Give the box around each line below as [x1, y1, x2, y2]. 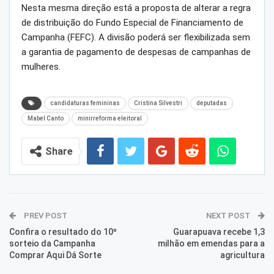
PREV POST [22, 211, 67, 221]
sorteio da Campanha [9, 239, 95, 249]
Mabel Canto [28, 115, 64, 122]
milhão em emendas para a [158, 239, 265, 249]
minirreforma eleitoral [78, 115, 142, 122]
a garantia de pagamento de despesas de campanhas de [21, 46, 251, 58]
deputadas [196, 100, 227, 107]
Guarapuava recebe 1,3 [173, 227, 265, 237]
